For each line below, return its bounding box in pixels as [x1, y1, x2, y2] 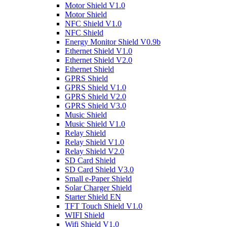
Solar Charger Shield [65, 183, 132, 193]
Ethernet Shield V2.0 [65, 56, 132, 65]
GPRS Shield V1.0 [65, 83, 126, 92]
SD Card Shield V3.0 [65, 165, 134, 174]
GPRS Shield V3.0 [65, 101, 126, 110]
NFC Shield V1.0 [65, 19, 122, 28]
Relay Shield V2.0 [65, 147, 124, 156]
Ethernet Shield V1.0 [65, 47, 132, 56]
